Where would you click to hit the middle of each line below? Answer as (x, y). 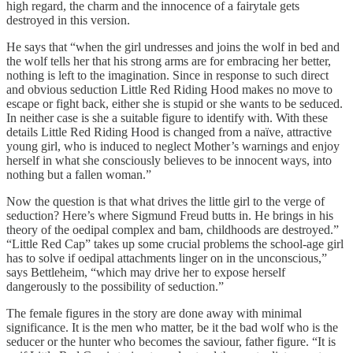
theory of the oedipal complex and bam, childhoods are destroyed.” (173, 230)
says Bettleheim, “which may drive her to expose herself (146, 273)
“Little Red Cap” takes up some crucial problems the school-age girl (175, 244)
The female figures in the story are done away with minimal (154, 314)
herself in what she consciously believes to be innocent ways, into (169, 161)
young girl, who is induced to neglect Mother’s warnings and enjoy (173, 147)
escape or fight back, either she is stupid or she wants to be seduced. (175, 104)
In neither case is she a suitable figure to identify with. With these (167, 118)
